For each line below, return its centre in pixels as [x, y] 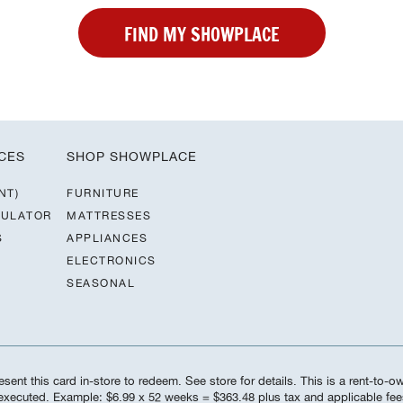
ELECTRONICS [112, 260]
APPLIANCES [107, 237]
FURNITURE [103, 193]
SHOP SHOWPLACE [132, 156]
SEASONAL [101, 282]
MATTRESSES [109, 215]
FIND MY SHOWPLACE [201, 34]
